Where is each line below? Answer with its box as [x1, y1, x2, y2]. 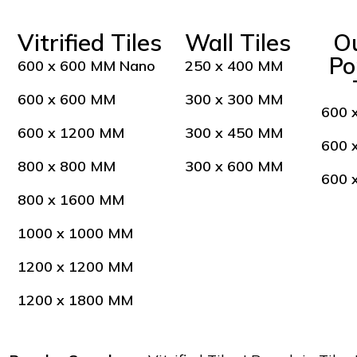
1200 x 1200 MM [18, 257, 133, 276]
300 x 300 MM [184, 89, 283, 108]
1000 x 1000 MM [18, 223, 133, 242]
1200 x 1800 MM [18, 290, 133, 309]
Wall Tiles [184, 27, 291, 57]
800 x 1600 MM [18, 190, 124, 209]
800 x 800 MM [18, 156, 116, 175]
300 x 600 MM [184, 156, 283, 175]
